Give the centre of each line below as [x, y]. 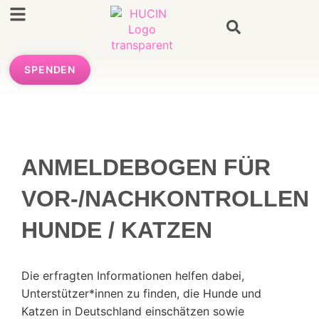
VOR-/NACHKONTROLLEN [165, 198]
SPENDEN [50, 70]
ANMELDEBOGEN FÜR [146, 167]
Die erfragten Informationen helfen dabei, [133, 275]
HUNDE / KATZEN [117, 230]
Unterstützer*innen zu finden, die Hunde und [141, 293]
